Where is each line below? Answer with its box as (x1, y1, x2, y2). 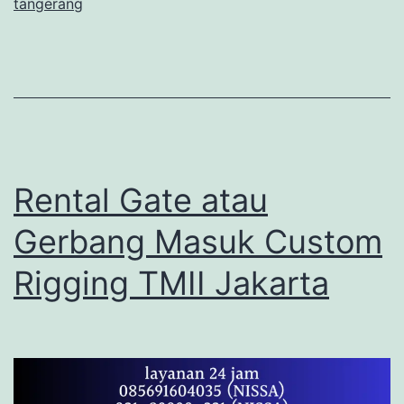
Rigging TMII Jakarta (14, 263, 329, 304)
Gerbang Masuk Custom (14, 222, 382, 262)
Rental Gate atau (14, 180, 268, 221)
